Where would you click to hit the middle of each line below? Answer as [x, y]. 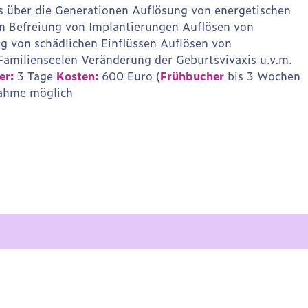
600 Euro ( [129, 76]
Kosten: [77, 76]
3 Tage [35, 76]
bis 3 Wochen [262, 76]
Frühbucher [192, 76]
